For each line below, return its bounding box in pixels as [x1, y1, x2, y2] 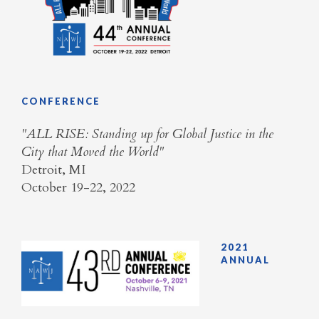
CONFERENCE [21, 95, 100, 107]
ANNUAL [221, 254, 270, 266]
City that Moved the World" [21, 142, 164, 161]
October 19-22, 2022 [21, 178, 135, 197]
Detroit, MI [21, 160, 85, 179]
